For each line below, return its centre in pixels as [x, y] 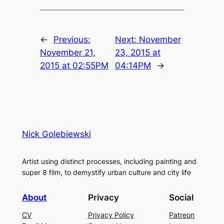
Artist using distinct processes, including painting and [109, 161]
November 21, [67, 53]
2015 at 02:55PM [74, 66]
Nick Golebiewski [56, 134]
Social [181, 197]
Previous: [72, 40]
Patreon [182, 214]
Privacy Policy [111, 214]
